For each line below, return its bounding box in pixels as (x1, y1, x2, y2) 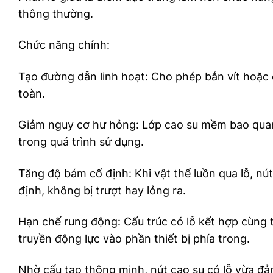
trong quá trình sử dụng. (18, 135, 144, 149)
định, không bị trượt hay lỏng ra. (18, 183, 186, 197)
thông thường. (18, 7, 93, 20)
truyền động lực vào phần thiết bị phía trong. (18, 232, 250, 245)
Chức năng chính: (18, 38, 110, 52)
